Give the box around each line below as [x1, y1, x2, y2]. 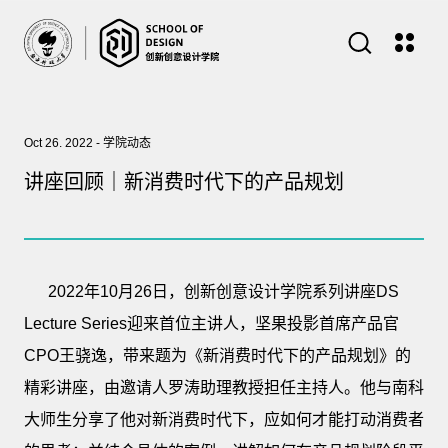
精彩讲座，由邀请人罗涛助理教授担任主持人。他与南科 [23, 378, 424, 396]
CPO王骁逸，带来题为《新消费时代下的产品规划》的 [23, 346, 411, 364]
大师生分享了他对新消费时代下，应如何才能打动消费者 [23, 410, 424, 428]
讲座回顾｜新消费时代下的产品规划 [23, 170, 344, 193]
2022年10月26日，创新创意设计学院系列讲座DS [23, 282, 399, 300]
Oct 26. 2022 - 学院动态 [23, 135, 151, 150]
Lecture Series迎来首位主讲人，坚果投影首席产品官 [23, 314, 399, 332]
